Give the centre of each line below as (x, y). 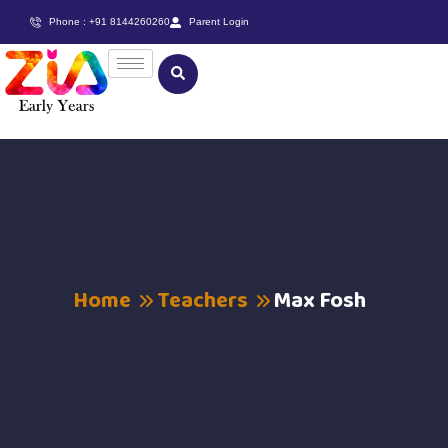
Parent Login (218, 21)
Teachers (202, 300)
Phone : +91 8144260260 (109, 21)
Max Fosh (319, 300)
